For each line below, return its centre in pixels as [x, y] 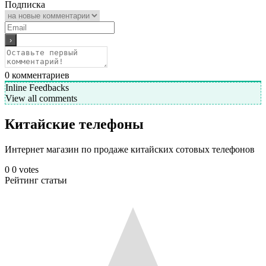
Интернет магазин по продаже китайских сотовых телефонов [130, 149]
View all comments [41, 98]
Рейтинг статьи [36, 180]
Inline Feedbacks [37, 87]
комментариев [39, 75]
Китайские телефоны [74, 124]
